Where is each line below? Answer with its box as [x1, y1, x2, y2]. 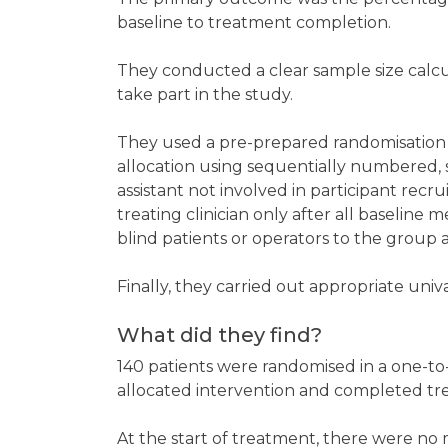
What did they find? [117, 323, 327, 347]
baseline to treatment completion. [117, 13, 395, 32]
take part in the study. [117, 85, 297, 104]
